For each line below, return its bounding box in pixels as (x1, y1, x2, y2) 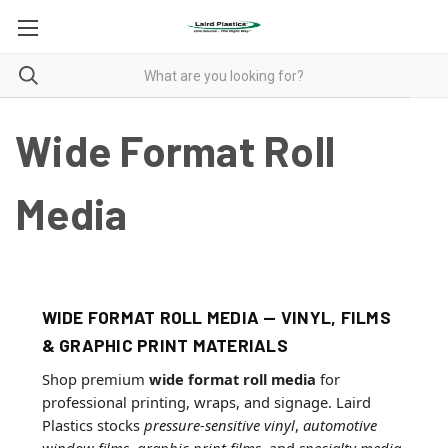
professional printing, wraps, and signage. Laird (41, 391, 371, 412)
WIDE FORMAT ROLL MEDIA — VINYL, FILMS (41, 306, 391, 328)
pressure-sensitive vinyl (143, 414, 295, 435)
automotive (302, 414, 377, 435)
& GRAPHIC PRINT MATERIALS (41, 334, 288, 356)
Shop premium (41, 368, 149, 389)
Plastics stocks (41, 414, 144, 435)
